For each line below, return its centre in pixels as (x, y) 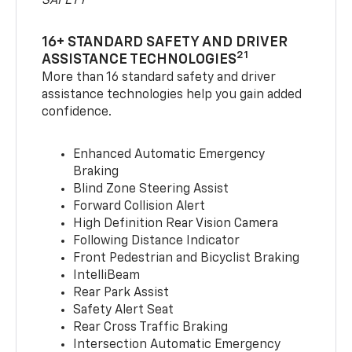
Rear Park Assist (121, 293)
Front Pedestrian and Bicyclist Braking (187, 259)
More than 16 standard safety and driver (159, 78)
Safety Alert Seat (124, 311)
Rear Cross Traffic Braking (151, 328)
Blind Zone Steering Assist (151, 190)
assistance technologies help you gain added (172, 95)
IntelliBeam (107, 276)
